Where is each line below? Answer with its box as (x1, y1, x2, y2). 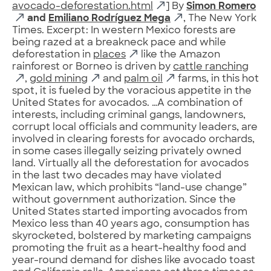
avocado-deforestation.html (12, 1, 153, 11)
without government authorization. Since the (12, 195, 236, 205)
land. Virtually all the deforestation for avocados (12, 158, 249, 169)
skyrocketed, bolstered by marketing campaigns (12, 231, 251, 241)
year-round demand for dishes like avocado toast (12, 255, 255, 266)
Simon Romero (186, 1, 256, 11)
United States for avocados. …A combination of (12, 98, 243, 108)
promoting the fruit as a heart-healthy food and (12, 243, 246, 253)
